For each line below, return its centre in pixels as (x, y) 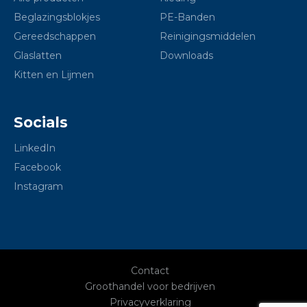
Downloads (186, 56)
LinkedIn (35, 148)
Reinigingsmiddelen (208, 37)
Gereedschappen (55, 37)
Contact (150, 271)
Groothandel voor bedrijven (150, 287)
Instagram (38, 187)
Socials (41, 123)
